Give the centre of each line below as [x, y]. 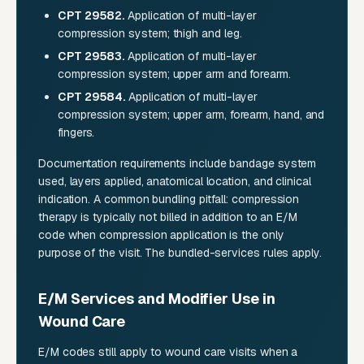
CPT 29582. [91, 16]
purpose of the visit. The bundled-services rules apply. [180, 253]
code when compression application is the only [161, 235]
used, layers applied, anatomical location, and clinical [175, 182]
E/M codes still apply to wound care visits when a [168, 352]
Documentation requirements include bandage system [178, 164]
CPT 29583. [91, 56]
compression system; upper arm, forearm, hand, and [191, 115]
